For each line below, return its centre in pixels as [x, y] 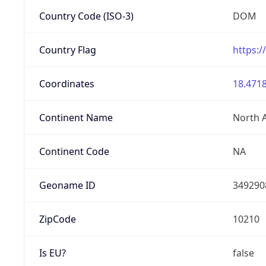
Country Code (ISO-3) [86, 16]
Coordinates [66, 83]
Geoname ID [67, 185]
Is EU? [52, 253]
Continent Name [76, 117]
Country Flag [67, 50]
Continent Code [74, 151]
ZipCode [57, 219]
